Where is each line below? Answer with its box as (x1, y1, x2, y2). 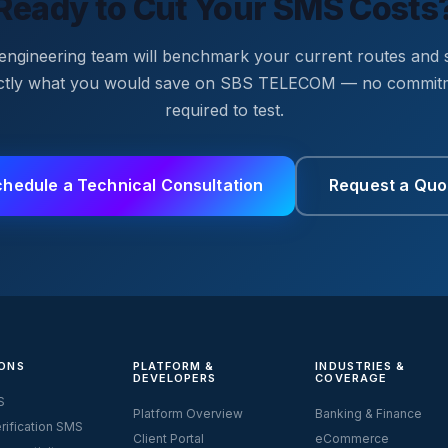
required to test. (164, 99, 284, 120)
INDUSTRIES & (315, 358, 406, 373)
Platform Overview (132, 405, 243, 421)
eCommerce (315, 430, 390, 446)
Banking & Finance (315, 405, 423, 421)
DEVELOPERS (132, 370, 217, 385)
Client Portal (132, 430, 204, 446)
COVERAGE (315, 370, 388, 385)
